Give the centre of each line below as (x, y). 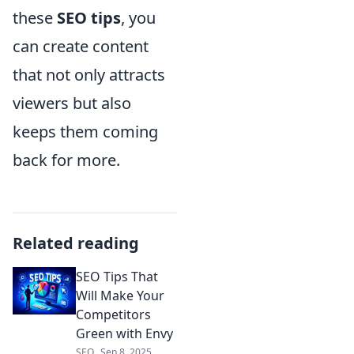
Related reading (76, 243)
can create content (81, 46)
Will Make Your (120, 296)
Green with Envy (124, 333)
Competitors (113, 314)
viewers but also (72, 103)
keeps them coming (85, 132)
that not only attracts (89, 75)
